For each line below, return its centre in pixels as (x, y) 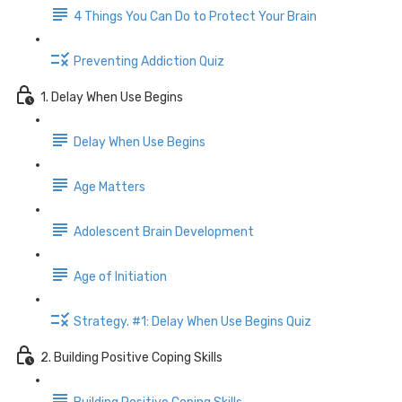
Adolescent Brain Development (164, 232)
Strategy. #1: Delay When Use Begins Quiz (192, 321)
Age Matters (109, 187)
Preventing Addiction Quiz (149, 61)
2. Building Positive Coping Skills (131, 357)
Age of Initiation (120, 276)
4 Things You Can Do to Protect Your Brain (195, 16)
